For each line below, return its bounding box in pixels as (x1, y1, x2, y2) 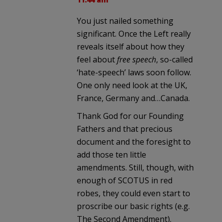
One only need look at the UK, (77, 79, 187, 91)
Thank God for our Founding (77, 110, 184, 121)
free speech (117, 54, 156, 65)
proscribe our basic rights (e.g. (77, 200, 190, 212)
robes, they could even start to (77, 187, 190, 199)
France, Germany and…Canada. (77, 92, 190, 104)
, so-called (156, 54, 193, 65)
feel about (77, 54, 117, 65)
